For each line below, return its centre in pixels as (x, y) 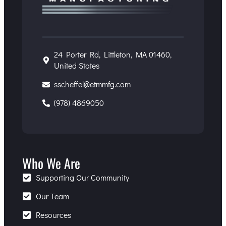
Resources (54, 215)
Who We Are (51, 163)
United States (77, 66)
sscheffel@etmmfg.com (93, 84)
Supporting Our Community (83, 178)
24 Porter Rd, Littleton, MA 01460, (113, 54)
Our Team (53, 196)
